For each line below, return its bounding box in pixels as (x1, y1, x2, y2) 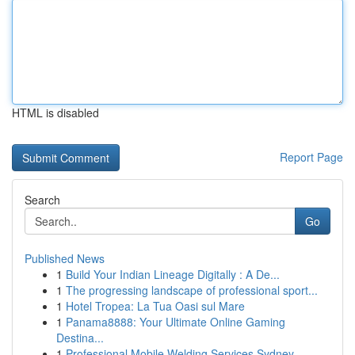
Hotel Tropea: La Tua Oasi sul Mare (66, 298, 245, 314)
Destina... (56, 330, 104, 345)
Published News (25, 250, 105, 266)
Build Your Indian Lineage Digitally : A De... (66, 266, 280, 282)
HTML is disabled (12, 105, 99, 120)
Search (25, 192, 60, 208)
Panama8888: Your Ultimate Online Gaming (66, 314, 285, 330)
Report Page (280, 149, 343, 165)
